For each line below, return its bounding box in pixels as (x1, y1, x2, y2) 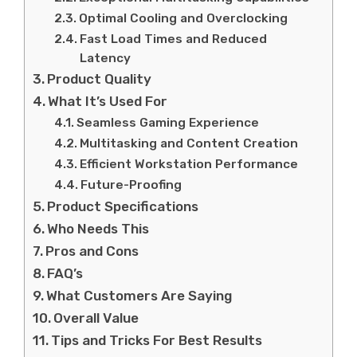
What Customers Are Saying (46, 287, 233, 304)
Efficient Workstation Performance (80, 156, 299, 171)
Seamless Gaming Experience (76, 115, 260, 130)
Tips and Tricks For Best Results (51, 331, 263, 348)
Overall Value (53, 309, 139, 326)
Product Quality (47, 70, 152, 87)
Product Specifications (47, 198, 199, 214)
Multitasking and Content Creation (80, 135, 299, 151)
